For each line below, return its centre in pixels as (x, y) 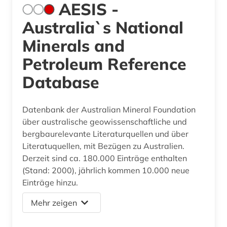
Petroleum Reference (104, 64)
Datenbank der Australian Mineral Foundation (109, 109)
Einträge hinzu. (50, 182)
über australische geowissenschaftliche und (105, 121)
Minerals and (73, 45)
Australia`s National (103, 27)
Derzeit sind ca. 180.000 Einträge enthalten (105, 158)
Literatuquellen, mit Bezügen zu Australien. (103, 146)
